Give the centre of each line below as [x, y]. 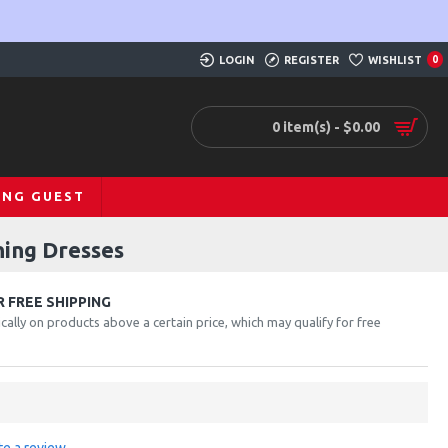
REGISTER [311, 59]
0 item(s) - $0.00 [326, 126]
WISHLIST [394, 59]
